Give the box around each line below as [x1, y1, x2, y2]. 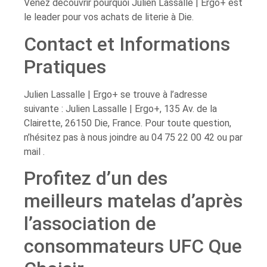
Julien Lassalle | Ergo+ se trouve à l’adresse [24, 89, 207, 101]
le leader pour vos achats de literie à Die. [24, 11, 194, 23]
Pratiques [24, 55, 106, 79]
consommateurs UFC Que [24, 234, 242, 257]
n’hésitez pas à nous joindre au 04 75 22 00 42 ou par [24, 132, 243, 144]
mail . [24, 146, 45, 158]
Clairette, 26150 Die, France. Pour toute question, [24, 117, 231, 129]
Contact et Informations [24, 33, 230, 56]
